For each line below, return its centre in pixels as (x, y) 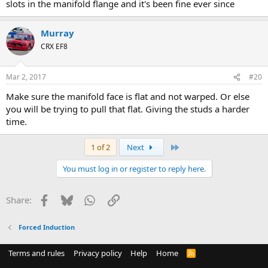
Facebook (69, 199)
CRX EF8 (54, 46)
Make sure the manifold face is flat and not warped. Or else (128, 97)
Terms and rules (36, 253)
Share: (19, 200)
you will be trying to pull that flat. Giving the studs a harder (128, 109)
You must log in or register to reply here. (134, 169)
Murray (57, 33)
